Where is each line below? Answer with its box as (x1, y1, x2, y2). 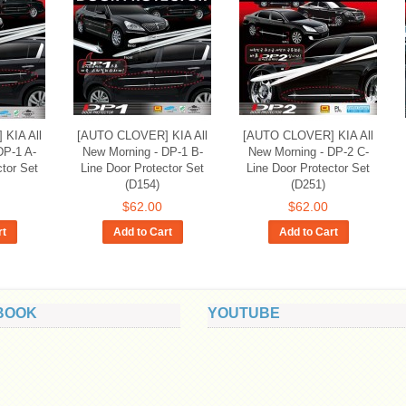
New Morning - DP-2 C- (247, 145, 369, 159)
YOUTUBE (208, 305, 280, 321)
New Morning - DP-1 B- (82, 145, 203, 159)
